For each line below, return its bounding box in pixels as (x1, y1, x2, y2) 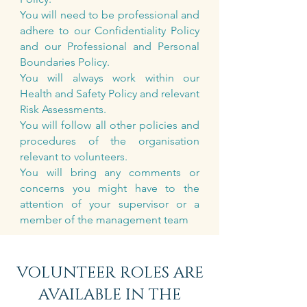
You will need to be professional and (20, 8, 199, 21)
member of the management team (20, 213, 188, 226)
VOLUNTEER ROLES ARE (16, 262, 204, 284)
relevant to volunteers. (20, 150, 127, 163)
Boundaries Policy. (20, 56, 110, 69)
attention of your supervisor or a (20, 197, 199, 210)
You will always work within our (20, 71, 199, 84)
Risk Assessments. (20, 103, 106, 116)
